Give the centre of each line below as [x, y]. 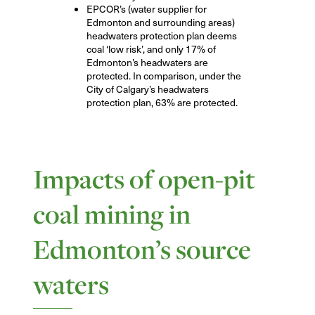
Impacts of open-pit [144, 179]
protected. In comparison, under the [163, 75]
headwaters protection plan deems [161, 35]
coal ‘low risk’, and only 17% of [151, 49]
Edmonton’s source [142, 249]
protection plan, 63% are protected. [162, 102]
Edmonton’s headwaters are [147, 62]
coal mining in [111, 214]
